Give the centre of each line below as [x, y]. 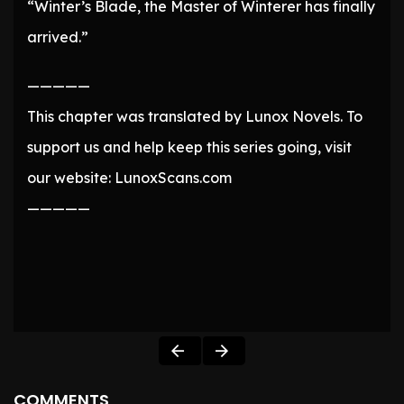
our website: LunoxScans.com [129, 178]
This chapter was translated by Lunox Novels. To [195, 117]
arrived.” [58, 37]
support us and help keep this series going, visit [189, 147]
